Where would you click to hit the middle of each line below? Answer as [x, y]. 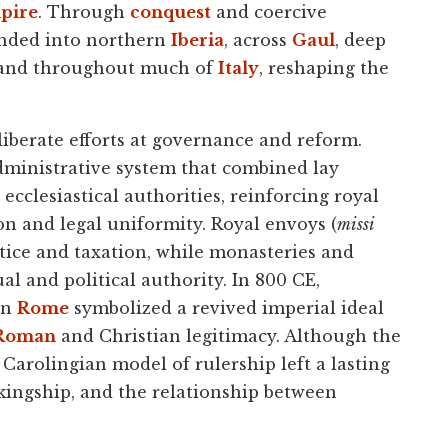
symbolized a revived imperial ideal [226, 307]
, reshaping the [324, 67]
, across [258, 39]
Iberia [197, 39]
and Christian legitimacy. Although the [228, 335]
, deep [360, 39]
